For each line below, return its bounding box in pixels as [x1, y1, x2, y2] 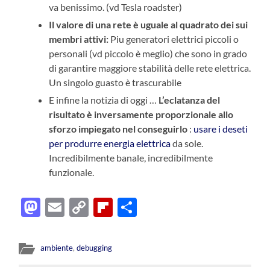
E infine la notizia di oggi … [49, 93, 159, 105]
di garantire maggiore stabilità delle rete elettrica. [49, 61, 251, 74]
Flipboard [113, 195, 195, 219]
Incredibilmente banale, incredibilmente [49, 151, 213, 163]
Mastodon [40, 195, 127, 219]
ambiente [40, 242, 74, 253]
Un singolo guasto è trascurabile [49, 76, 182, 88]
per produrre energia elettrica [49, 137, 171, 149]
